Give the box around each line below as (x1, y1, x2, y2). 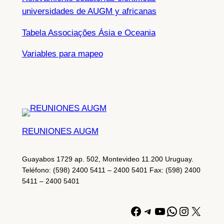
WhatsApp (165, 203, 221, 217)
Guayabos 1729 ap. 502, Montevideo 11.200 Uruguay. (21, 154, 193, 163)
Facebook (129, 203, 182, 217)
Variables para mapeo (21, 49, 103, 59)
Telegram (141, 203, 190, 217)
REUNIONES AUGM (21, 126, 98, 136)
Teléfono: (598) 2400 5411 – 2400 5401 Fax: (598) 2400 (21, 165, 200, 174)
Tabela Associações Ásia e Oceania (21, 27, 155, 37)
